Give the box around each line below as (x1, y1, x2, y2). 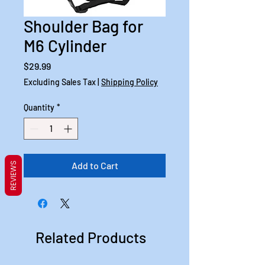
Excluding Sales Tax (24, 77, 96, 87)
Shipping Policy (101, 77, 158, 87)
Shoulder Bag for (24, 16, 143, 36)
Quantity (24, 102, 54, 112)
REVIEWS (8, 160, 18, 190)
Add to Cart (71, 160, 118, 171)
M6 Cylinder (24, 35, 106, 56)
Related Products (35, 228, 146, 246)
